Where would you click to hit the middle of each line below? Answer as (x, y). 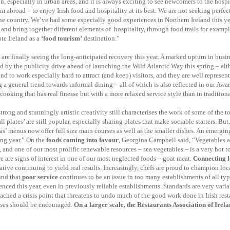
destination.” (101, 38)
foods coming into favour (82, 140)
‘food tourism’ (62, 38)
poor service (40, 177)
